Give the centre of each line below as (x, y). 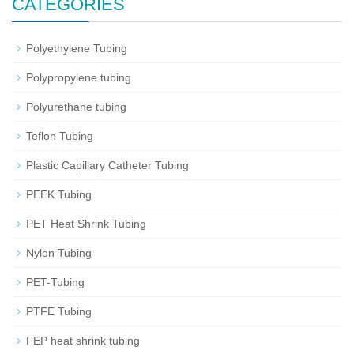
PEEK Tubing (59, 194)
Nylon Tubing (59, 253)
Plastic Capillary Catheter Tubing (107, 165)
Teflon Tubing (60, 136)
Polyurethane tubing (76, 107)
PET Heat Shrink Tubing (86, 224)
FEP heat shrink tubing (83, 341)
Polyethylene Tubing (77, 48)
